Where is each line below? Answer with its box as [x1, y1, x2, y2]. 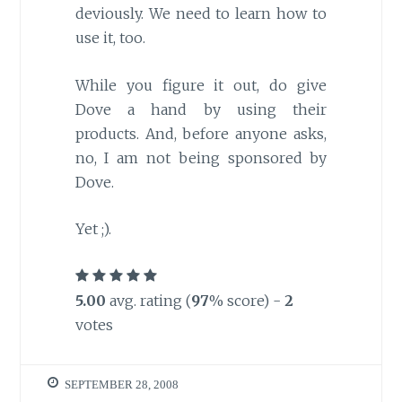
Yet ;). [74, 220, 111, 239]
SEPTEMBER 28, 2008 [65, 379, 179, 391]
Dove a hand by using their [74, 100, 328, 118]
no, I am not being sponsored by [74, 148, 328, 167]
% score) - [208, 291, 284, 310]
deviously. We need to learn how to [74, 4, 328, 23]
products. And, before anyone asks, [74, 124, 328, 143]
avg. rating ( [105, 291, 191, 310]
